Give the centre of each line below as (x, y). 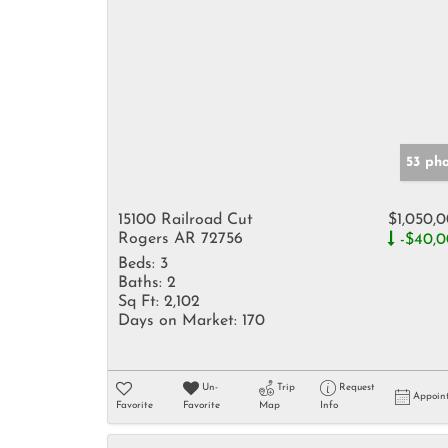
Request (356, 387)
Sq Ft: (138, 302)
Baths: (140, 283)
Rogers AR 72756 (180, 239)
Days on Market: (177, 321)
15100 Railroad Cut (185, 220)
